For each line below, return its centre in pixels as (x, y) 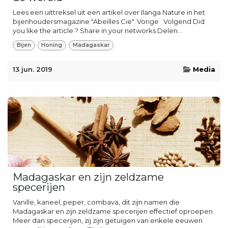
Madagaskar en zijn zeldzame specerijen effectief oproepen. (113, 211)
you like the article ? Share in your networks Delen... (97, 31)
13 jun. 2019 (33, 69)
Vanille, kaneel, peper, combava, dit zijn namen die (96, 202)
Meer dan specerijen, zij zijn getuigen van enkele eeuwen (108, 220)
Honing (52, 45)
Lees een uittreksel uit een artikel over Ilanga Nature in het (109, 12)
